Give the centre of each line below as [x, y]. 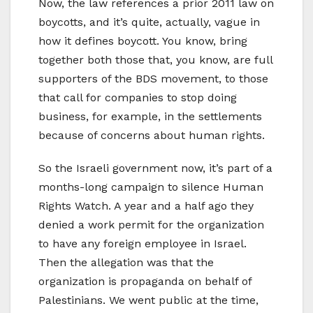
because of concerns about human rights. [152, 135]
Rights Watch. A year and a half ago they [146, 205]
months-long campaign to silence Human [151, 187]
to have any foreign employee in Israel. [143, 243]
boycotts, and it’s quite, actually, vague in [149, 22]
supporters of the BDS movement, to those [153, 78]
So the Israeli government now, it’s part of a [155, 168]
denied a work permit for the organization [151, 224]
